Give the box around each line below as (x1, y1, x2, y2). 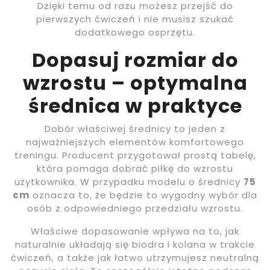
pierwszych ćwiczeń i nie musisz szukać (36, 13, 234, 26)
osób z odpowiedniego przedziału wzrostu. (27, 202, 243, 215)
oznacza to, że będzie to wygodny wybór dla (30, 189, 257, 202)
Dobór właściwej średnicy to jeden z (45, 122, 225, 136)
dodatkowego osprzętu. (75, 26, 195, 39)
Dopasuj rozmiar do (31, 46, 239, 74)
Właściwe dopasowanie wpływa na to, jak (31, 225, 239, 238)
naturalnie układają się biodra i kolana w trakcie (15, 238, 255, 251)
